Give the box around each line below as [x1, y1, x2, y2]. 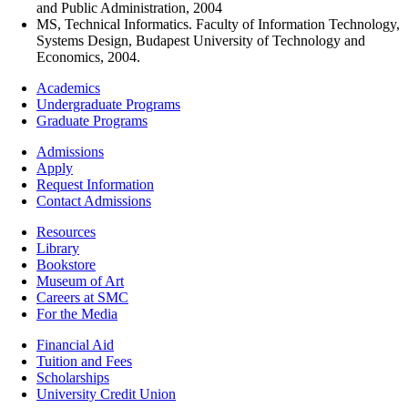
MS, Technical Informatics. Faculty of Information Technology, [36, 16, 400, 33]
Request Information [36, 177, 154, 193]
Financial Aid [36, 337, 114, 353]
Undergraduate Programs [36, 97, 180, 113]
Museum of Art [36, 273, 124, 290]
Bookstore [36, 257, 96, 273]
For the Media [36, 306, 117, 322]
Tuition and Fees [36, 353, 132, 370]
